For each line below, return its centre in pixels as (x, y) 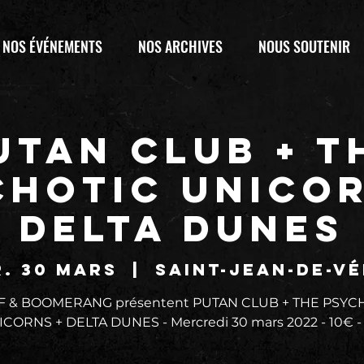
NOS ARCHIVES (180, 46)
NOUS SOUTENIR (304, 46)
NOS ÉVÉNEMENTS (52, 46)
